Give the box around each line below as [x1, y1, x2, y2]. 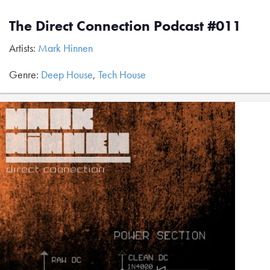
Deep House [41, 67, 93, 81]
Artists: [9, 41, 38, 55]
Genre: [9, 67, 41, 81]
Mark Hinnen [38, 41, 93, 55]
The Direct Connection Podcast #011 [9, 16, 241, 35]
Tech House [98, 67, 146, 81]
